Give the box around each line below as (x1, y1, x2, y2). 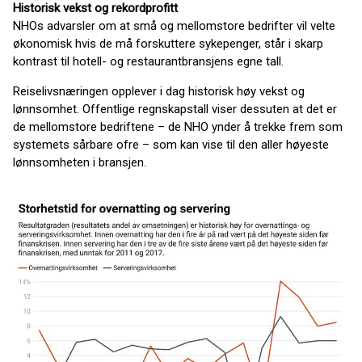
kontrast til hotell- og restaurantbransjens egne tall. (13, 54, 284, 69)
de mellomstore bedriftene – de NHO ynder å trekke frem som (13, 120, 343, 134)
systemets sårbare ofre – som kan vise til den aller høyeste (13, 137, 329, 152)
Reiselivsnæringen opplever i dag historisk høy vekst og (13, 84, 305, 99)
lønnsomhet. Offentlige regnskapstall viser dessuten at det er (13, 102, 337, 116)
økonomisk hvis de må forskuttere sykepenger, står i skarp (13, 36, 323, 51)
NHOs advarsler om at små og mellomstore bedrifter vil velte (13, 19, 335, 33)
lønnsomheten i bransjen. (13, 155, 146, 170)
